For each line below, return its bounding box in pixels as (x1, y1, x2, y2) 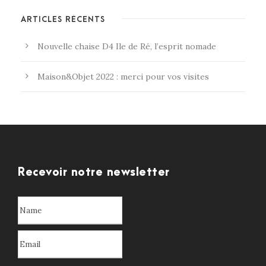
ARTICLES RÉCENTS (21, 15, 105, 24)
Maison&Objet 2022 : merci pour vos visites (37, 71, 209, 83)
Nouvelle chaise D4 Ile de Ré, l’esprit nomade (37, 41, 216, 52)
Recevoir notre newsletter (18, 166, 170, 179)
